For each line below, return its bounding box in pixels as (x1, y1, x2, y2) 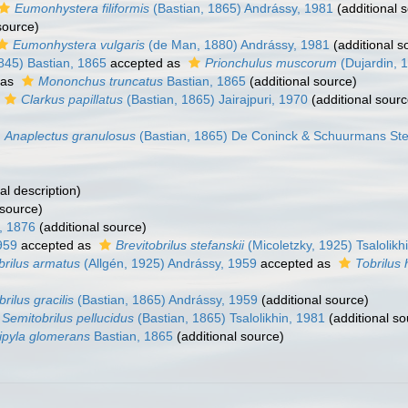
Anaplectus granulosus (5, 128, 136, 143)
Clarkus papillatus (21, 92, 123, 107)
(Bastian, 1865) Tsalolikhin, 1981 (134, 311, 325, 325)
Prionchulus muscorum (205, 56, 337, 70)
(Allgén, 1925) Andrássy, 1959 (80, 256, 257, 270)
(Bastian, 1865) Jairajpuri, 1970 (123, 92, 308, 107)
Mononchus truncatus (38, 74, 163, 88)
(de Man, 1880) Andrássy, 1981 (145, 37, 330, 52)
